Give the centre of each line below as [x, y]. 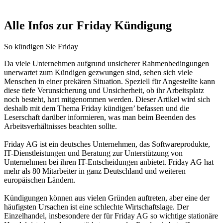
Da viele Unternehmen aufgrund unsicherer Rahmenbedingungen [107, 63]
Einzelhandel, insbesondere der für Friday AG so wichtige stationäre [111, 216]
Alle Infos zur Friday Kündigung [88, 26]
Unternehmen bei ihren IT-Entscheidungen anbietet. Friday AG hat [109, 162]
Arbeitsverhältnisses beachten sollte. [60, 126]
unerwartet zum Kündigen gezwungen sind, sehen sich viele [98, 72]
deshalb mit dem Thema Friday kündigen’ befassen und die [97, 108]
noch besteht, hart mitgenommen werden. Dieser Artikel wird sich [107, 99]
